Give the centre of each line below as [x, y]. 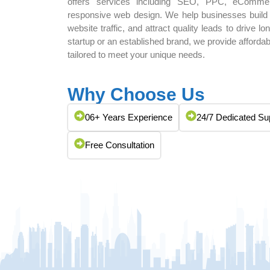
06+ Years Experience [129, 117]
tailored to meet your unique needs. [136, 54]
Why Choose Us [136, 94]
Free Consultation [120, 145]
